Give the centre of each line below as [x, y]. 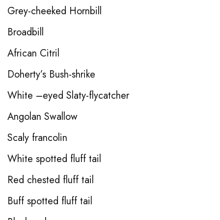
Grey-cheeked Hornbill [55, 11]
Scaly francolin [37, 137]
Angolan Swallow [42, 116]
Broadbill [26, 32]
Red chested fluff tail [51, 180]
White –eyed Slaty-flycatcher [68, 95]
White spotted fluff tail [54, 159]
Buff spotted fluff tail [50, 201]
